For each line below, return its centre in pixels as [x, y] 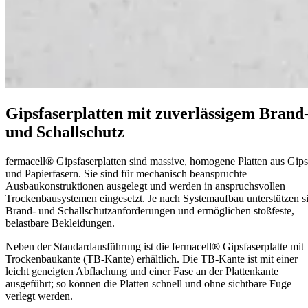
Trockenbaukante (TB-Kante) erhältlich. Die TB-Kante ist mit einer [152, 259]
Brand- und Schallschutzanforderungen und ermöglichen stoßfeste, [150, 211]
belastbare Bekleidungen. [60, 223]
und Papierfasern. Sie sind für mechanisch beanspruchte [126, 174]
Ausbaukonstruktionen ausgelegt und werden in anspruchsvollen [145, 186]
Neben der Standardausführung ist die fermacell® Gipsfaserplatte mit [155, 247]
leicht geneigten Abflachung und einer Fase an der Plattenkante [142, 272]
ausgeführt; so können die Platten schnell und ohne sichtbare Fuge [148, 284]
